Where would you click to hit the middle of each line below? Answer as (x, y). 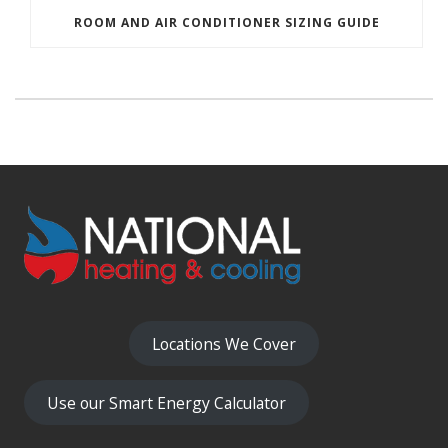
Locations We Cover (224, 343)
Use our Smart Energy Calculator (167, 402)
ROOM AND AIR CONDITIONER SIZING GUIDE (226, 23)
